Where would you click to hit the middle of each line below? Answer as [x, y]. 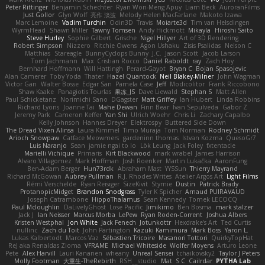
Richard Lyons [39, 107]
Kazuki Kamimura [161, 230]
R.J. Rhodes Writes [144, 176]
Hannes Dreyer [105, 122]
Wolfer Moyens [192, 245]
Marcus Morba [94, 215]
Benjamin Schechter [82, 7]
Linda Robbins [238, 99]
